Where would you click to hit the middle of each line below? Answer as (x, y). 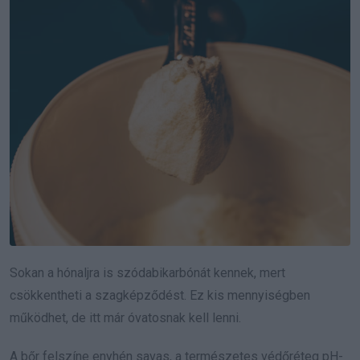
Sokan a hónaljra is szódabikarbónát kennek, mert (147, 272)
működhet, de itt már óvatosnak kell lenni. (125, 317)
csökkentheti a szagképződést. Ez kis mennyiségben (160, 295)
